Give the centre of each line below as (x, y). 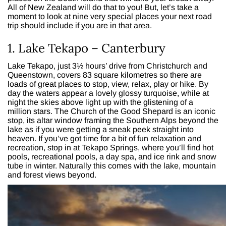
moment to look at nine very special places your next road (110, 16)
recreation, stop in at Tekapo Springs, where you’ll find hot (110, 147)
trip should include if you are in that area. (80, 25)
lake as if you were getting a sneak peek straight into (101, 129)
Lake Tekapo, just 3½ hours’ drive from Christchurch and (107, 66)
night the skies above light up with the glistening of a (100, 102)
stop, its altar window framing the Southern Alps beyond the (113, 120)
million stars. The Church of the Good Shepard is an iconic (111, 111)
